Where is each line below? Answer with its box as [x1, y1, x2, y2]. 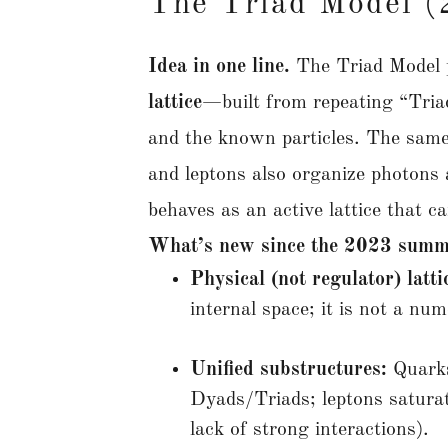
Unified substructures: [190, 359, 387, 380]
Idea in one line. [148, 56, 290, 77]
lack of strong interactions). [190, 419, 429, 440]
